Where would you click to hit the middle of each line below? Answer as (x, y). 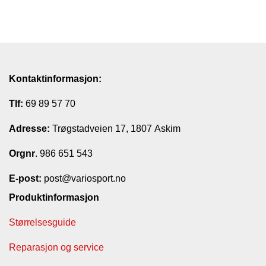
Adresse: (29, 129)
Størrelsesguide (42, 222)
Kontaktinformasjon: (55, 79)
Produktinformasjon (54, 197)
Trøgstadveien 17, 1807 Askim (115, 129)
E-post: (25, 178)
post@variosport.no (84, 178)
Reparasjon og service (56, 247)
